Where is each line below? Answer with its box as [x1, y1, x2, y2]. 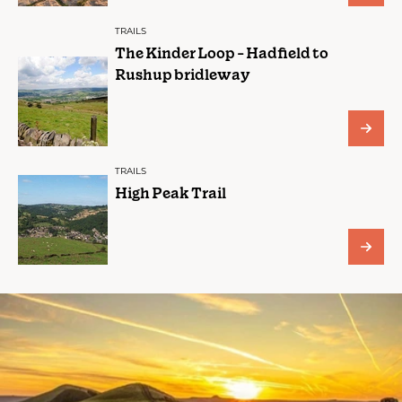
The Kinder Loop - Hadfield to [115, 43, 328, 63]
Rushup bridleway [115, 65, 250, 84]
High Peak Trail [115, 183, 226, 203]
